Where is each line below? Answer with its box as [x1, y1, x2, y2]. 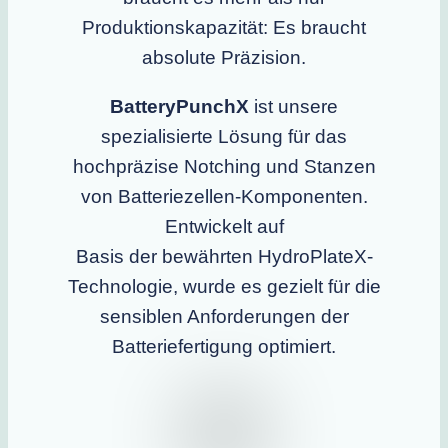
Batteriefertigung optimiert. [112, 335, 336, 357]
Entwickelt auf [164, 215, 284, 237]
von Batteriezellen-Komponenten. [80, 185, 368, 207]
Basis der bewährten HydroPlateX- [75, 245, 373, 267]
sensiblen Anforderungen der [99, 305, 349, 327]
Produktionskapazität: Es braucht [82, 16, 366, 38]
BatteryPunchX [110, 95, 249, 117]
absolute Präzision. [142, 46, 306, 68]
